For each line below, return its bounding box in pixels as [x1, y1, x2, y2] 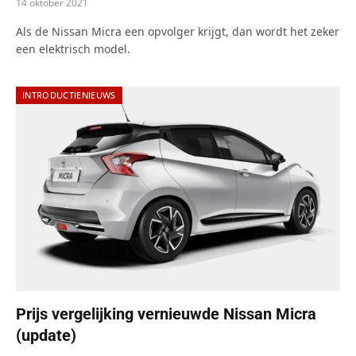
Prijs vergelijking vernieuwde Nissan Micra [16, 304, 316, 323]
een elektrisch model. [16, 41, 130, 56]
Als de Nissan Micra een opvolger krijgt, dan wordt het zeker [16, 23, 339, 39]
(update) [16, 325, 76, 345]
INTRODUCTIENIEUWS [22, 88, 116, 101]
